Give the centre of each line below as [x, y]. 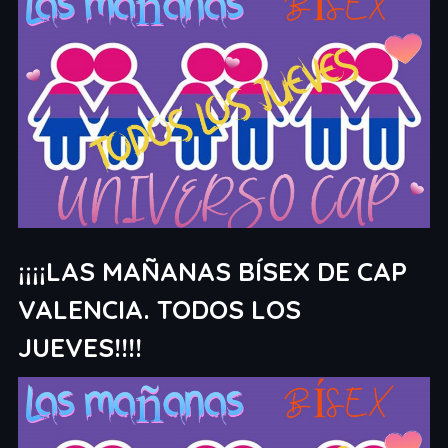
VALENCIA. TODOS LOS [159, 310]
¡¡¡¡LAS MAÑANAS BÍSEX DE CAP [212, 272]
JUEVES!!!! [79, 348]
